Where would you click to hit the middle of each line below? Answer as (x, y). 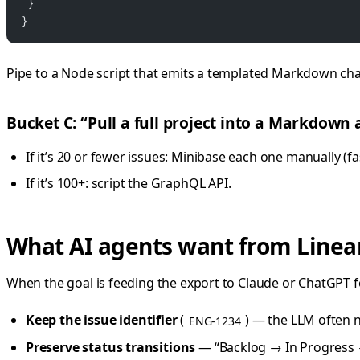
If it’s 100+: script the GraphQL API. (129, 184)
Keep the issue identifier (102, 320)
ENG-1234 (215, 321)
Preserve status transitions (111, 347)
